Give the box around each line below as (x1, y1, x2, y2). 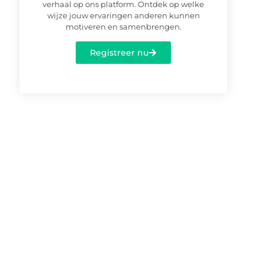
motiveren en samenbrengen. (65, 22, 182, 32)
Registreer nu (90, 47, 149, 58)
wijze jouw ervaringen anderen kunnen (47, 11, 200, 21)
